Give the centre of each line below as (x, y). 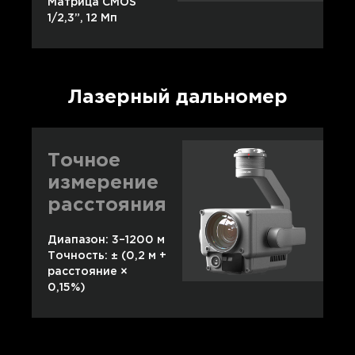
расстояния (107, 206)
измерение (103, 183)
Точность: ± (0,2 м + (107, 256)
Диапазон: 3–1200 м (106, 240)
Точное (84, 161)
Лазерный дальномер (177, 98)
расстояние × (88, 272)
